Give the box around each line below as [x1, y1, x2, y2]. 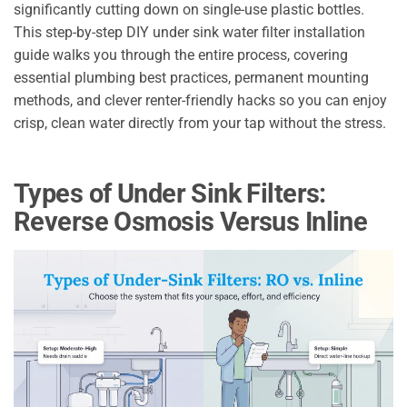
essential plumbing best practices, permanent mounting [14, 68, 369, 86]
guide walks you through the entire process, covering [14, 45, 348, 64]
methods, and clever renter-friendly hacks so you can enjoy [14, 91, 387, 109]
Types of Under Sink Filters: [14, 177, 326, 209]
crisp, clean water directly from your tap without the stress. [14, 114, 386, 132]
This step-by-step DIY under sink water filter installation [14, 23, 365, 41]
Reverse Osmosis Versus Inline [14, 205, 368, 237]
